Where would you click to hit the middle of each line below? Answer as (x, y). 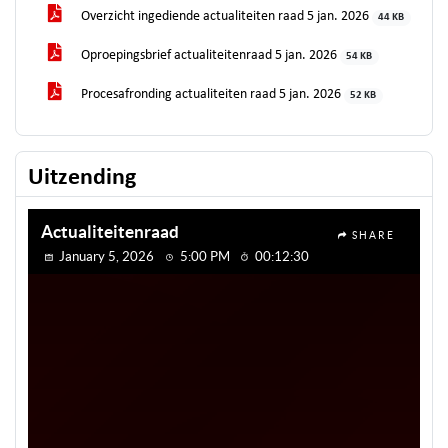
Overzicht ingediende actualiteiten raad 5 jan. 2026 (225, 16)
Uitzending (82, 178)
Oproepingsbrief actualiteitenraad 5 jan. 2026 (209, 55)
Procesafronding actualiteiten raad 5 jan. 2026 (211, 94)
